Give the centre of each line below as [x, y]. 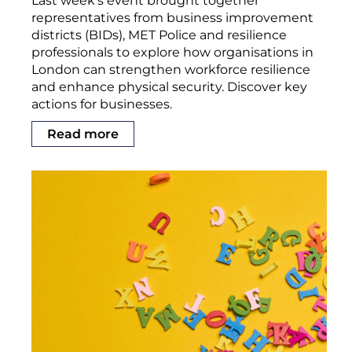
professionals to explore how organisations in [172, 52]
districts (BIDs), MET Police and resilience [159, 35]
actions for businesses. [102, 104]
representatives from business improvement [172, 17]
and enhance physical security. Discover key [169, 86]
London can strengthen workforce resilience [171, 69]
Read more [83, 134]
